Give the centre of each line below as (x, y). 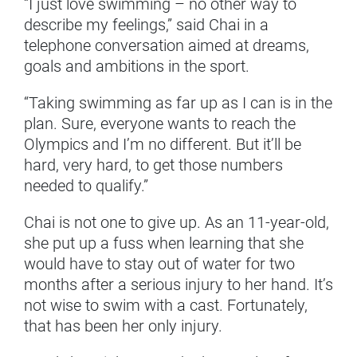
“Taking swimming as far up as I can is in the (178, 103)
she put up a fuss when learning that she (164, 243)
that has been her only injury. (123, 326)
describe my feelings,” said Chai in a (146, 25)
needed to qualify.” (86, 186)
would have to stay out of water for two (159, 264)
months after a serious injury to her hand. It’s (178, 285)
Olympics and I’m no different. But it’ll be (163, 145)
